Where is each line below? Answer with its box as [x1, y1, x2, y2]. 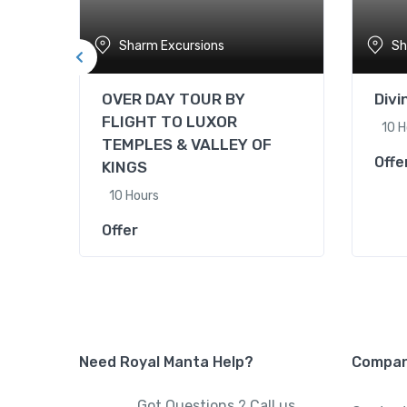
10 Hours [109, 188, 159, 203]
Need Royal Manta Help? [79, 353, 253, 371]
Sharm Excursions [119, 37, 224, 54]
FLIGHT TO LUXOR [102, 113, 237, 131]
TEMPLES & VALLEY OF [102, 135, 272, 154]
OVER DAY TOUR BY [102, 90, 245, 108]
